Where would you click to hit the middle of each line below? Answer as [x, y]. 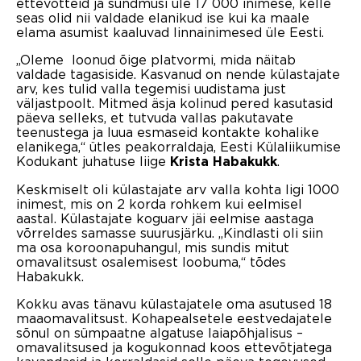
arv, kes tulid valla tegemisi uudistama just [151, 88]
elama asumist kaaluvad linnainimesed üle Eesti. [170, 32]
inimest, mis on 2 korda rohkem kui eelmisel [159, 203]
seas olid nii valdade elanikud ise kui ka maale [163, 17]
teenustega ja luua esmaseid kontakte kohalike [168, 132]
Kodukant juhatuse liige [93, 161]
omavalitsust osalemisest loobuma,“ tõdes [151, 261]
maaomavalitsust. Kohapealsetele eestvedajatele [174, 318]
